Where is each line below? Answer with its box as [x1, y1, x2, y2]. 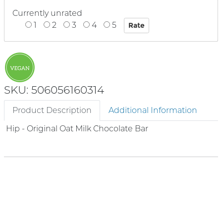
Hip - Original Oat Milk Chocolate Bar [6, 123, 148, 133]
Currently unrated [12, 8, 82, 18]
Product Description [12, 105, 92, 115]
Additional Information [109, 105, 197, 115]
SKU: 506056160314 [4, 83, 104, 96]
